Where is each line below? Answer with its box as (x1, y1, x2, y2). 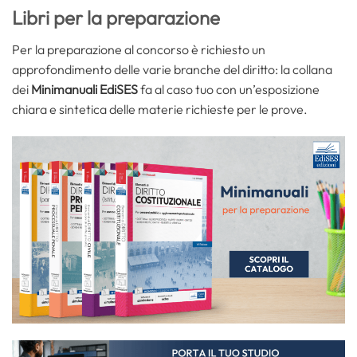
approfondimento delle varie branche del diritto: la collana (12, 61, 332, 77)
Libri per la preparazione (12, 5, 220, 29)
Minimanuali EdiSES (31, 80, 138, 97)
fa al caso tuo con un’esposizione (138, 80, 320, 97)
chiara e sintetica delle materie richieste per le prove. (12, 100, 308, 117)
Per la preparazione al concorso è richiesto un (12, 41, 265, 57)
